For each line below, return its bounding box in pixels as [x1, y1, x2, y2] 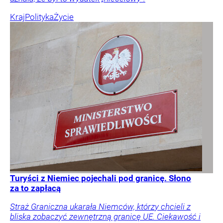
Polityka [25, 11, 54, 22]
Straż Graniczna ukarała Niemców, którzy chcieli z [10, 201, 191, 212]
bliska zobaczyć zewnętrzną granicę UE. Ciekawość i [10, 211, 201, 222]
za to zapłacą [10, 183, 61, 193]
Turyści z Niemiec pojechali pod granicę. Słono [10, 173, 191, 183]
